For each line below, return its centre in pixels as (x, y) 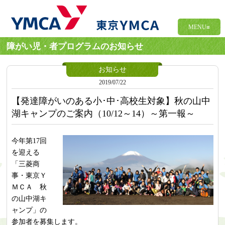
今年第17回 (29, 140)
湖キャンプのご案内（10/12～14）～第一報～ (103, 114)
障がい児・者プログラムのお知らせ (75, 46)
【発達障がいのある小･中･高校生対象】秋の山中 (111, 101)
